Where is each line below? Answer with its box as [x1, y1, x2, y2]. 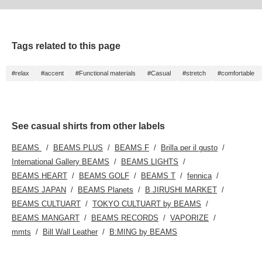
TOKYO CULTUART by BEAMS [92, 199, 201, 209]
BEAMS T [141, 171, 175, 181]
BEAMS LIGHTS [121, 157, 178, 167]
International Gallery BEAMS [12, 157, 109, 167]
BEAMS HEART [12, 171, 67, 181]
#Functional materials [75, 70, 136, 77]
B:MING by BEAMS [109, 227, 177, 237]
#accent [41, 70, 64, 77]
